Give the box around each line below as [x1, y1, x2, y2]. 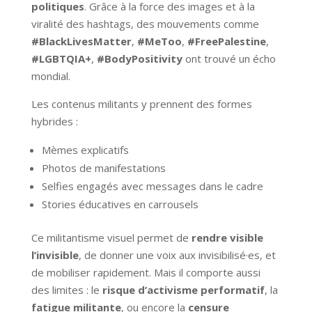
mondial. [31, 68, 70, 83]
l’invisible [31, 247, 79, 262]
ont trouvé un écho [182, 51, 276, 65]
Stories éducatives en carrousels [41, 196, 198, 211]
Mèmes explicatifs [41, 142, 129, 157]
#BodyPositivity [96, 51, 182, 65]
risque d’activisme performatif [102, 282, 265, 297]
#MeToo [136, 33, 182, 48]
